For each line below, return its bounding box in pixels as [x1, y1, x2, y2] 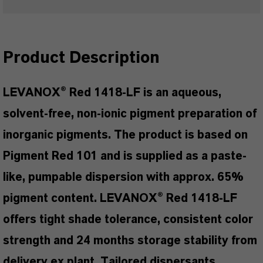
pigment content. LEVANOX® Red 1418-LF [3, 193, 237, 204]
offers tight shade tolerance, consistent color [3, 214, 253, 225]
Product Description [3, 50, 160, 66]
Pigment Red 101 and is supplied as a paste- [3, 150, 247, 162]
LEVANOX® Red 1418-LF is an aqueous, [3, 87, 221, 99]
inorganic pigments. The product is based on [3, 129, 248, 141]
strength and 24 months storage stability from [3, 235, 257, 247]
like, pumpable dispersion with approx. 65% [3, 171, 244, 183]
